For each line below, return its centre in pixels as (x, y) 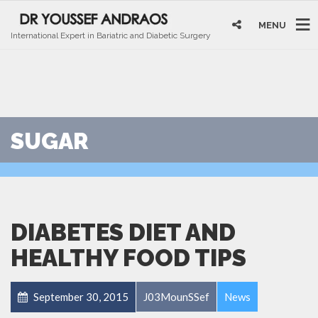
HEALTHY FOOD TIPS (128, 258)
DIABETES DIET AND (123, 232)
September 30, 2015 (80, 297)
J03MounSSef (176, 297)
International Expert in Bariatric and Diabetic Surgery (111, 35)
